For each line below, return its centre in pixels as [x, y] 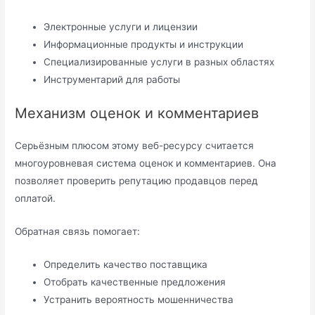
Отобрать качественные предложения [135, 282]
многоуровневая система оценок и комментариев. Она [146, 163]
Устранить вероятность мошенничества [139, 299]
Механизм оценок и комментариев [137, 113]
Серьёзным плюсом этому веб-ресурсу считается [135, 145]
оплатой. [36, 198]
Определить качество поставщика [126, 264]
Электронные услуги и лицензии [121, 27]
